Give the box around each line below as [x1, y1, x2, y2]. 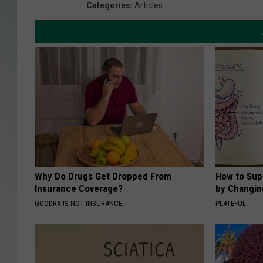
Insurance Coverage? [35, 183, 123, 195]
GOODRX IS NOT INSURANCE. [35, 199, 124, 208]
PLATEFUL [215, 199, 247, 208]
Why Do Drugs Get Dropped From [35, 170, 171, 183]
